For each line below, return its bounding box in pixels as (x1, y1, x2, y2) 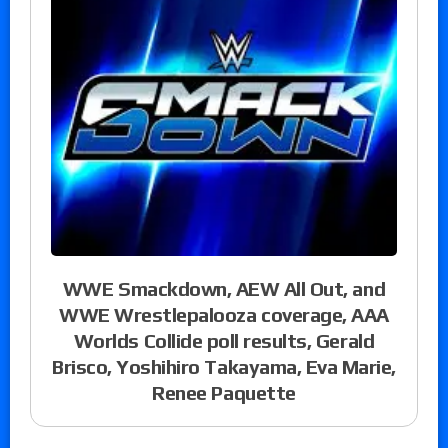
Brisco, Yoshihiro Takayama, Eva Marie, (52, 355, 396, 379)
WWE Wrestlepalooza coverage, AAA (59, 303, 389, 327)
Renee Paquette (152, 381, 296, 405)
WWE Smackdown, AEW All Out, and (62, 277, 386, 301)
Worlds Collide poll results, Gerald (73, 329, 375, 353)
